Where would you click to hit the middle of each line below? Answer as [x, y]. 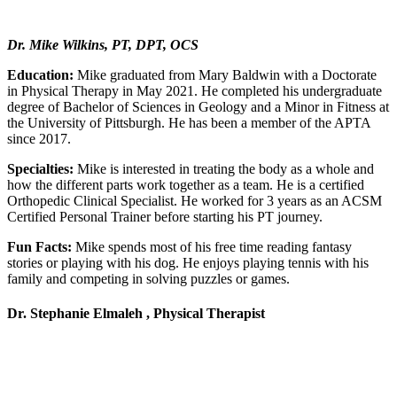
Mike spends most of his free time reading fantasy [212, 247]
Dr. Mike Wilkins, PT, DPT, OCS [103, 45]
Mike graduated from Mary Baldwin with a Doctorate [225, 75]
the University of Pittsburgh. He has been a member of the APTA [189, 123]
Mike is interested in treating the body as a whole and [224, 169]
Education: [40, 75]
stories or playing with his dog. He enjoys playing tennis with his [188, 263]
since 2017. [39, 139]
